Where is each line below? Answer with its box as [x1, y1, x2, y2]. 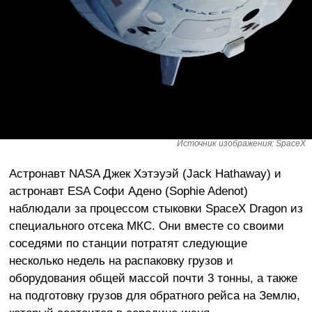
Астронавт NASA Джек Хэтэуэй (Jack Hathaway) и [8, 166, 281, 180]
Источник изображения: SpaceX [177, 138, 306, 148]
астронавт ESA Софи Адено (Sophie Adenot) [8, 183, 248, 198]
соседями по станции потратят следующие [8, 235, 247, 250]
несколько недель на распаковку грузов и [8, 253, 233, 267]
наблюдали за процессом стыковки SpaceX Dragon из [8, 201, 303, 215]
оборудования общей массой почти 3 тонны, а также [8, 270, 297, 285]
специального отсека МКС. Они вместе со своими [8, 218, 284, 233]
